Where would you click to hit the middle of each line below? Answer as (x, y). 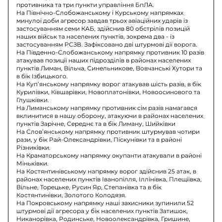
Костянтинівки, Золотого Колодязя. (72, 195)
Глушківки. (33, 100)
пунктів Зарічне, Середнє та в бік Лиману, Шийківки (96, 123)
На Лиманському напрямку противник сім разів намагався (107, 108)
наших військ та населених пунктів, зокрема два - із (96, 36)
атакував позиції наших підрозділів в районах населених (104, 60)
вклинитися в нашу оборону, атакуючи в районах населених (110, 115)
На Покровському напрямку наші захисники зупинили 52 (105, 203)
